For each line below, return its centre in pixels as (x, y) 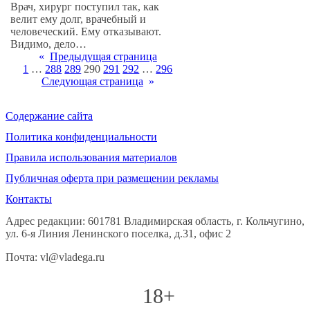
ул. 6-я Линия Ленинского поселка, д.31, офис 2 (118, 234)
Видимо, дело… (49, 44)
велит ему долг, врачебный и (79, 19)
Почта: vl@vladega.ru (55, 257)
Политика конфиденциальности (81, 137)
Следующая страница (92, 82)
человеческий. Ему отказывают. (86, 32)
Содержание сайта (49, 116)
